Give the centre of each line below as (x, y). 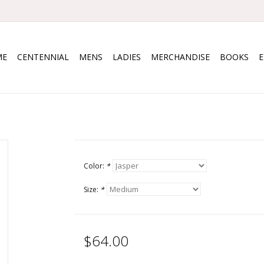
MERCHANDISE (180, 57)
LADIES (127, 57)
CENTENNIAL (43, 57)
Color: (95, 166)
